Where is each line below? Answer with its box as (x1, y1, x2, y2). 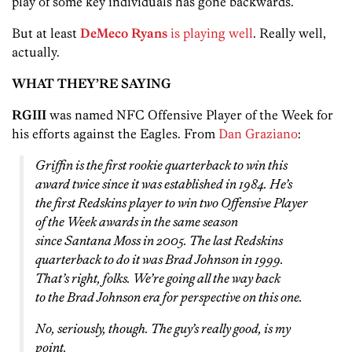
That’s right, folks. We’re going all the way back (35, 270, 280, 287)
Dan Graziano (218, 126, 298, 142)
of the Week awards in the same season (35, 214, 238, 230)
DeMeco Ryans (80, 25, 167, 42)
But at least (12, 25, 80, 42)
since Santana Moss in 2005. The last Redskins (35, 233, 283, 249)
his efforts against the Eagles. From (12, 126, 218, 142)
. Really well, (253, 25, 326, 42)
